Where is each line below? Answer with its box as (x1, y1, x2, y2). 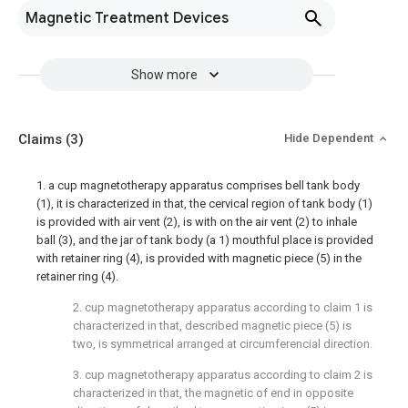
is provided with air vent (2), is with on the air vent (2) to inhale (36, 215, 357, 229)
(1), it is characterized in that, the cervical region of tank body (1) (36, 197, 372, 210)
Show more (130, 67, 198, 82)
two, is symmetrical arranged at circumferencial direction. (73, 337, 372, 351)
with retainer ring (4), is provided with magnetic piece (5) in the (36, 251, 362, 265)
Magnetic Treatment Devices (25, 9, 229, 27)
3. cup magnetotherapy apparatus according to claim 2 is (73, 368, 372, 382)
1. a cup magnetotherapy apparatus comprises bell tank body (36, 178, 360, 192)
